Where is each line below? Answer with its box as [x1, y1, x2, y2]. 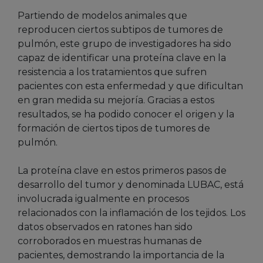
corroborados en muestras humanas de [18, 235, 202, 247]
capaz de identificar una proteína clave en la [18, 52, 226, 64]
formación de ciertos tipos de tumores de [18, 123, 210, 134]
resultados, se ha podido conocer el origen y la [18, 109, 234, 120]
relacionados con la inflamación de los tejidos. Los [18, 207, 245, 219]
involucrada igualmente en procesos [18, 193, 189, 205]
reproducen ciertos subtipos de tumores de [18, 24, 223, 36]
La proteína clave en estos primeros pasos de [18, 165, 227, 177]
